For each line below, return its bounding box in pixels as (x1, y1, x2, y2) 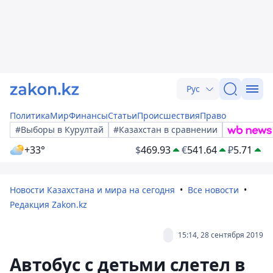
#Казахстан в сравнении (113, 124, 218, 135)
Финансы (69, 110, 108, 121)
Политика (10, 110, 50, 121)
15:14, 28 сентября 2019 (178, 230, 263, 240)
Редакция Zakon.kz (10, 199, 87, 210)
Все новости (188, 184, 239, 196)
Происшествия (137, 110, 200, 121)
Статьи (108, 110, 137, 121)
